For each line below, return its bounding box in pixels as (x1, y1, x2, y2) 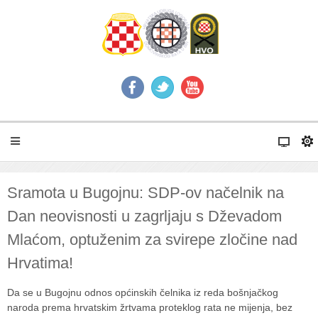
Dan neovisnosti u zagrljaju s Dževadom (7, 207, 282, 225)
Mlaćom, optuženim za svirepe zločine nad (7, 231, 297, 248)
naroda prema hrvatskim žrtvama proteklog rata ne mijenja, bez (7, 302, 292, 313)
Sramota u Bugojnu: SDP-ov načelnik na (7, 184, 284, 202)
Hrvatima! (7, 254, 73, 272)
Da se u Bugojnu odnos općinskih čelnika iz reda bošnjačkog (7, 287, 278, 298)
